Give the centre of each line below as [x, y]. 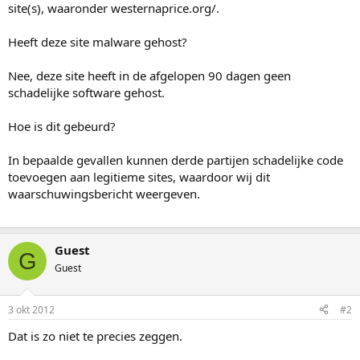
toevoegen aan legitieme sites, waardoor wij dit [139, 177]
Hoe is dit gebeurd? [62, 127]
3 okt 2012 [31, 309]
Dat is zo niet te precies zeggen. [95, 335]
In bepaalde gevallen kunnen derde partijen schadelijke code [176, 160]
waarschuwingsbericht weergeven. [104, 194]
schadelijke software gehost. [86, 93]
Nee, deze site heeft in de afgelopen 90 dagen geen [149, 76]
